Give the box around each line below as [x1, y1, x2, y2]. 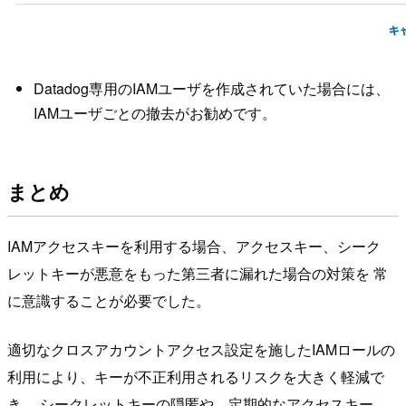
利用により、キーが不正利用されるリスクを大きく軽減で [7, 366, 384, 388]
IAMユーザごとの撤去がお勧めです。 [33, 102, 276, 124]
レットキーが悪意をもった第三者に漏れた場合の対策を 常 [7, 263, 388, 285]
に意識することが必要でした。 [7, 290, 210, 312]
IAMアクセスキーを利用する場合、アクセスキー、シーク [7, 236, 381, 257]
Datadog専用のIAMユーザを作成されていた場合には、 [33, 78, 390, 100]
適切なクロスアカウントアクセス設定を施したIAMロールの [7, 339, 395, 361]
